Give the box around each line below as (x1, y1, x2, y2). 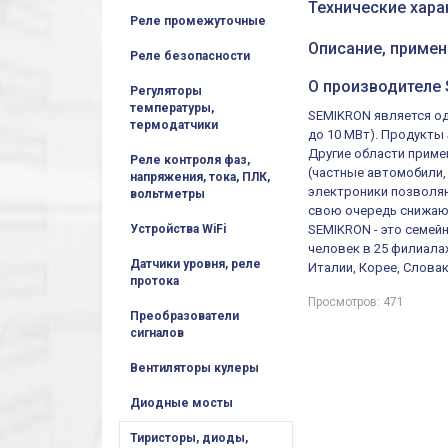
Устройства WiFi (130, 222, 226, 236)
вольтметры (130, 187, 205, 201)
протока (130, 274, 179, 288)
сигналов (130, 326, 184, 340)
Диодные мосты (130, 396, 233, 410)
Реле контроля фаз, (130, 153, 250, 167)
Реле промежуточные (130, 14, 266, 28)
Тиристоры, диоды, (130, 431, 248, 445)
